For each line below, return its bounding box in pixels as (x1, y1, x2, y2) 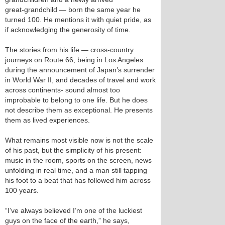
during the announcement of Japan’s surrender (5, 66, 155, 74)
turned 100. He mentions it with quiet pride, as (5, 16, 151, 24)
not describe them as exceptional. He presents (5, 106, 153, 114)
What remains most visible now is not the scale (5, 136, 153, 144)
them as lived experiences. (5, 116, 90, 124)
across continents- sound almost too (5, 86, 120, 94)
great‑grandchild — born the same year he (5, 6, 141, 14)
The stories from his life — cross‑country (5, 46, 134, 54)
